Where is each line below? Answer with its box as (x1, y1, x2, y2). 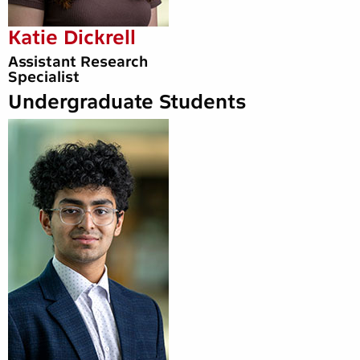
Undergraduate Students (8, 89, 247, 113)
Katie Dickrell (8, 25, 136, 49)
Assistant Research (8, 52, 148, 71)
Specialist (8, 67, 80, 86)
